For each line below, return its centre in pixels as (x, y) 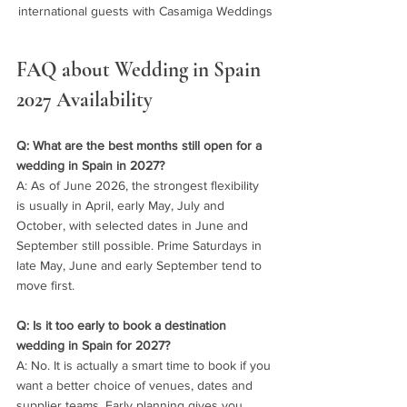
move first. (45, 286)
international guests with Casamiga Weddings (145, 11)
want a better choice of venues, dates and (136, 386)
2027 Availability (84, 100)
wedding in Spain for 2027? (93, 346)
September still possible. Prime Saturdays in (141, 246)
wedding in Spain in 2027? (90, 166)
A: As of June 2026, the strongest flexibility (139, 186)
